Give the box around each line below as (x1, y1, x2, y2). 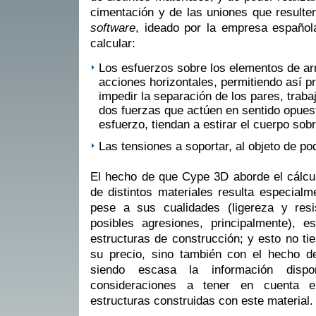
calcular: (90, 37, 135, 51)
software (90, 21, 135, 35)
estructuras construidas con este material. (90, 294, 313, 308)
